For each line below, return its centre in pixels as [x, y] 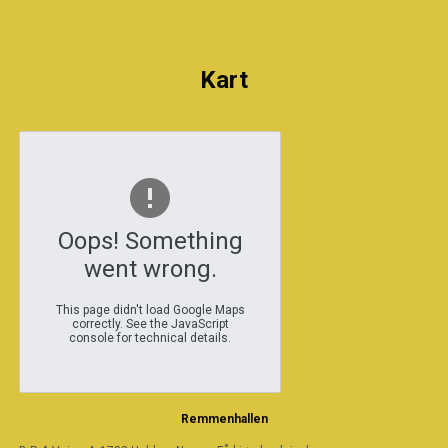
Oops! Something [150, 241]
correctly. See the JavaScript [150, 324]
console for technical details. [150, 338]
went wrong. [150, 269]
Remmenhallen [224, 419]
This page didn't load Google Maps [150, 310]
